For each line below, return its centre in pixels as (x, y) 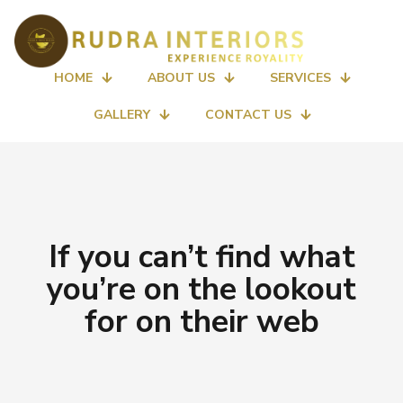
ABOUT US (181, 77)
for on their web (201, 321)
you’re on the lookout (201, 289)
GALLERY (121, 114)
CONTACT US (248, 114)
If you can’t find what (201, 256)
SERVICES (300, 77)
